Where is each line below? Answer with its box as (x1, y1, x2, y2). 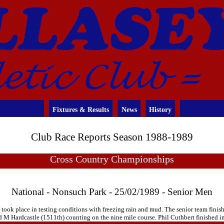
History (148, 105, 171, 113)
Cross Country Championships (50, 153, 174, 165)
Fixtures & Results (52, 105, 109, 113)
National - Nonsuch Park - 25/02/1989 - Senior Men (11, 186, 212, 197)
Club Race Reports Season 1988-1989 (31, 131, 193, 143)
